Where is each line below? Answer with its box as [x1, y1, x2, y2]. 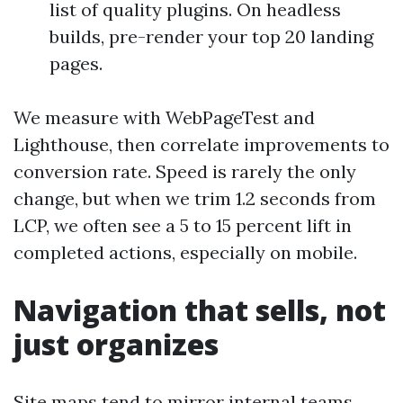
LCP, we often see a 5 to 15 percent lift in [13, 214, 352, 237]
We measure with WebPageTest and [13, 106, 315, 129]
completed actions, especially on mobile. [13, 241, 357, 264]
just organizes [13, 325, 219, 363]
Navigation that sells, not [13, 291, 386, 329]
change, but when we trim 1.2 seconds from [13, 187, 376, 210]
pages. [49, 52, 103, 75]
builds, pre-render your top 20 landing [49, 25, 373, 48]
